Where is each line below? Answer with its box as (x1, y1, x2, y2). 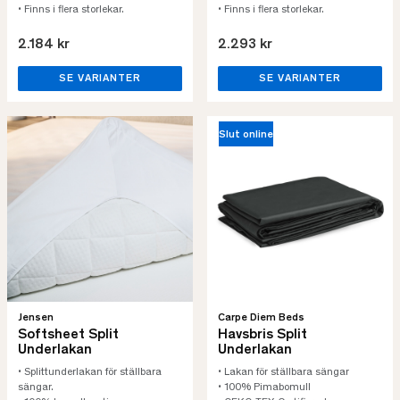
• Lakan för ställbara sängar (218, 367, 349, 378)
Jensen (18, 312, 54, 323)
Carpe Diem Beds (218, 312, 304, 323)
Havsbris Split (218, 328, 307, 342)
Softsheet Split (18, 328, 119, 342)
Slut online (219, 129, 274, 141)
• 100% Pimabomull (218, 382, 311, 393)
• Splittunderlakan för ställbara (18, 367, 162, 378)
